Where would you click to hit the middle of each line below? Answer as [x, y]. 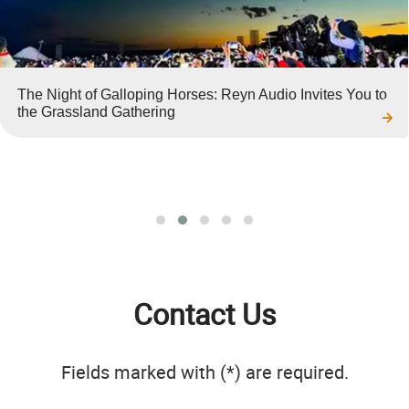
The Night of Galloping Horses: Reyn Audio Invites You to [202, 95]
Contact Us [204, 314]
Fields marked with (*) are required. [204, 372]
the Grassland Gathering [96, 112]
